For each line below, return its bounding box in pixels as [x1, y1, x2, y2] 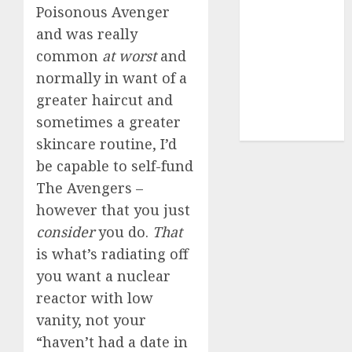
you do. [94, 222, 152, 241]
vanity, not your [36, 310, 146, 329]
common [36, 46, 102, 65]
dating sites [256, 9, 317, 27]
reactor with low [36, 288, 153, 307]
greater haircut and [36, 90, 173, 109]
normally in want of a [36, 68, 187, 87]
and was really [36, 24, 137, 43]
